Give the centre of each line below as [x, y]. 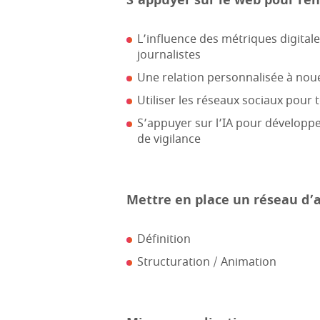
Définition [164, 239]
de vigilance [169, 139]
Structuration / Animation [207, 262]
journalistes [169, 55]
